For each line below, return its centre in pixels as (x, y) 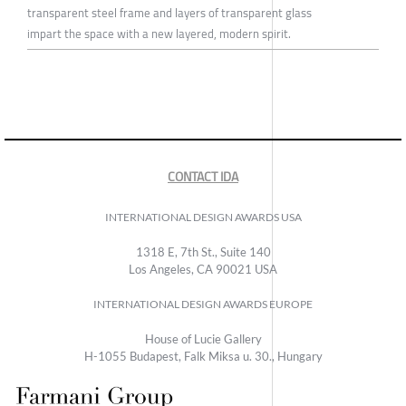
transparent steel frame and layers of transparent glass (169, 13)
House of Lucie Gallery (203, 339)
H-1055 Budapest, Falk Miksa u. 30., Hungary (203, 357)
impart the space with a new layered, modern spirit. (159, 34)
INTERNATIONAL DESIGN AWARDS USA (203, 217)
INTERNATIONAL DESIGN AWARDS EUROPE (203, 304)
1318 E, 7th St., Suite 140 (203, 252)
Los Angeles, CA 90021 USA (203, 270)
